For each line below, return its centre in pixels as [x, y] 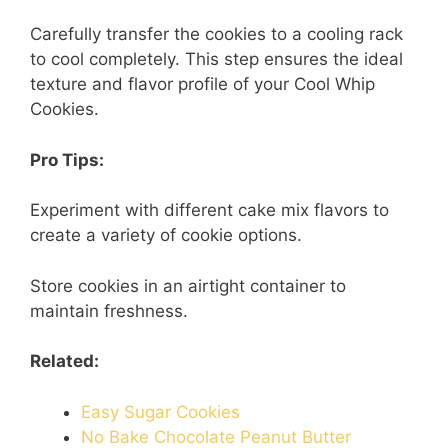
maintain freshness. [109, 310]
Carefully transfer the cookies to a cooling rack [216, 34]
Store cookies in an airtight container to [188, 285]
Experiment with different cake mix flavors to [209, 210]
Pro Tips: [67, 159]
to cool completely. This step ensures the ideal [216, 59]
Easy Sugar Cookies [160, 411]
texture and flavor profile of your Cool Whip [202, 84]
